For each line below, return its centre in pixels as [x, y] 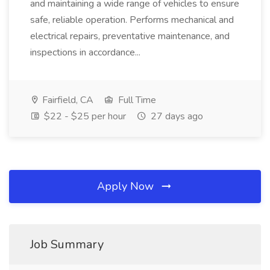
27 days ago [176, 116]
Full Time [136, 100]
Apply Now [127, 186]
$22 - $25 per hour [84, 116]
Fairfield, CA [67, 100]
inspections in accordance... [86, 52]
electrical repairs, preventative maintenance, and [130, 36]
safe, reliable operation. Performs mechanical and [132, 20]
